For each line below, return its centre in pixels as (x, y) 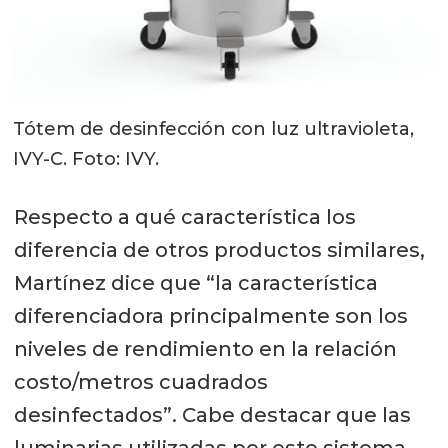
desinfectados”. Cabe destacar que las (212, 415)
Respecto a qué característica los (184, 217)
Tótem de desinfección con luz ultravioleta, (214, 128)
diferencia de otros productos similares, (219, 250)
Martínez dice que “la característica (195, 283)
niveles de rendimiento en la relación (205, 349)
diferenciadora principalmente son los (210, 316)
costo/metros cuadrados (140, 382)
